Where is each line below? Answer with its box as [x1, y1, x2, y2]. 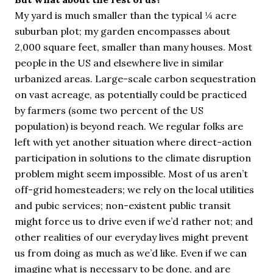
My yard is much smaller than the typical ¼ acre [15, 9, 236, 21]
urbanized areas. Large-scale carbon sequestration [15, 73, 256, 85]
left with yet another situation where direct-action [15, 136, 252, 148]
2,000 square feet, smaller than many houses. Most [15, 41, 252, 53]
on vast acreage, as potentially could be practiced [15, 88, 247, 101]
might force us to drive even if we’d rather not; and [15, 215, 253, 227]
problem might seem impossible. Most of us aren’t [15, 168, 248, 180]
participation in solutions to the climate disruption [15, 152, 251, 164]
